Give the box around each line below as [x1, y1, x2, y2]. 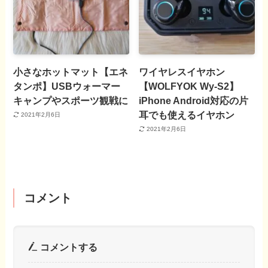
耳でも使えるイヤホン [139, 109, 235, 120]
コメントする [37, 242, 98, 253]
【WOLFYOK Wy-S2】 [139, 80, 239, 92]
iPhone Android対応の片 [139, 95, 249, 106]
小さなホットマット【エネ [13, 66, 129, 77]
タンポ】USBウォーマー [13, 80, 121, 92]
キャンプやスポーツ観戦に [13, 95, 129, 106]
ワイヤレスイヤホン [139, 66, 226, 77]
